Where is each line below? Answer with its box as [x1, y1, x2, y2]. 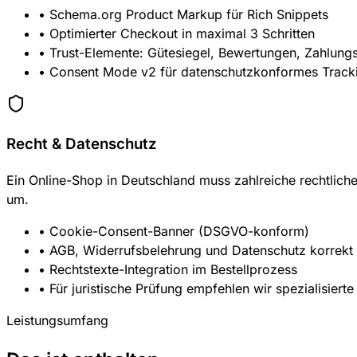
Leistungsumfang [6, 312, 108, 328]
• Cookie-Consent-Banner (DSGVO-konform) [38, 222, 309, 239]
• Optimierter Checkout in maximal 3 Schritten [38, 25, 315, 42]
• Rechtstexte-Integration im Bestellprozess [38, 261, 297, 277]
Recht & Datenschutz [6, 134, 157, 153]
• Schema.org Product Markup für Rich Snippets [38, 6, 328, 23]
